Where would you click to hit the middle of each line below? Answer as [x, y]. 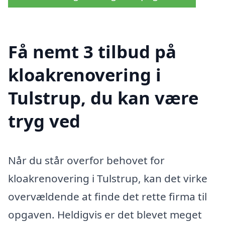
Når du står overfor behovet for [86, 160]
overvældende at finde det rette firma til [107, 196]
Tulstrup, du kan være [103, 98]
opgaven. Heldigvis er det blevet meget [105, 214]
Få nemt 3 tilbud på [92, 51]
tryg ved [44, 121]
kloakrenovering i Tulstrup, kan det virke [108, 178]
